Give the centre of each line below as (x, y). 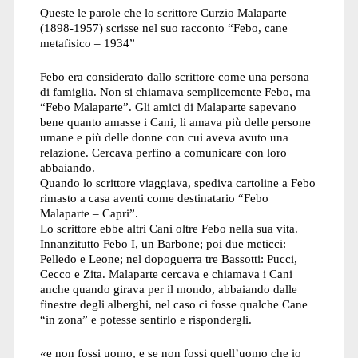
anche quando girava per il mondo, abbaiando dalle (168, 289)
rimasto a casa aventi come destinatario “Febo (154, 198)
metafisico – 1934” (87, 43)
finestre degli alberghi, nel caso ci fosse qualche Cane (173, 304)
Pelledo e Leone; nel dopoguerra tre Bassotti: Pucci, (168, 259)
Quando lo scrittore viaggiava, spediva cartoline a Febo (177, 183)
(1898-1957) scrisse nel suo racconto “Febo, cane (163, 28)
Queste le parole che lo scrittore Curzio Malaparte (163, 13)
